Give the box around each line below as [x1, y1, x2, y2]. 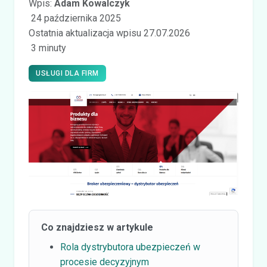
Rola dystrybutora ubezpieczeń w [60, 241, 200, 253]
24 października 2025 [31, 13, 121, 24]
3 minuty [31, 42, 66, 54]
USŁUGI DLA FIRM [36, 69, 99, 77]
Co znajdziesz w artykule [41, 221, 153, 233]
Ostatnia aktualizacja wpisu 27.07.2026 [29, 27, 190, 39]
